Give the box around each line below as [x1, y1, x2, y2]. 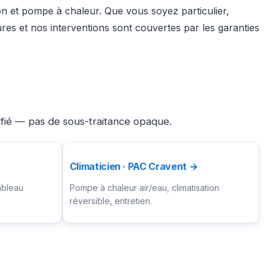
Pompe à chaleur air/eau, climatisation [69, 183, 219, 193]
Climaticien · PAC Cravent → [69, 160, 198, 173]
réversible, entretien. [69, 196, 152, 207]
